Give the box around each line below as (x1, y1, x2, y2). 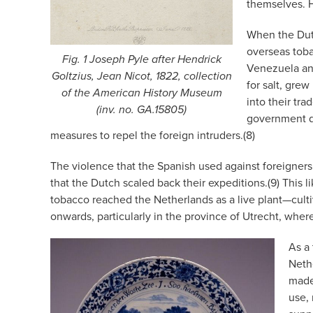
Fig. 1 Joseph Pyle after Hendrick (61, 52, 221, 66)
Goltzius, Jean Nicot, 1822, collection (51, 69, 232, 83)
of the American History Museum (61, 86, 222, 100)
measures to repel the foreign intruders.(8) (50, 126, 255, 143)
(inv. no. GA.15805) (96, 103, 187, 117)
